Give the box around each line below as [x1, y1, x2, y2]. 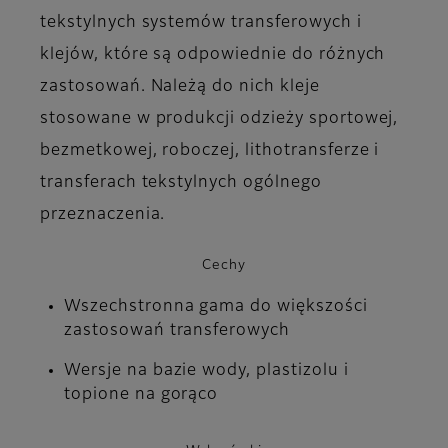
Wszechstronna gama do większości [64, 299, 368, 316]
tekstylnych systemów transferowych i [40, 15, 362, 32]
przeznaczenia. [40, 207, 166, 224]
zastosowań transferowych [64, 323, 291, 340]
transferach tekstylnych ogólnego [40, 175, 322, 192]
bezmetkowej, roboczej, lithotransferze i [40, 143, 380, 160]
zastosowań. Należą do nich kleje [40, 79, 320, 96]
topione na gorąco [64, 387, 219, 404]
